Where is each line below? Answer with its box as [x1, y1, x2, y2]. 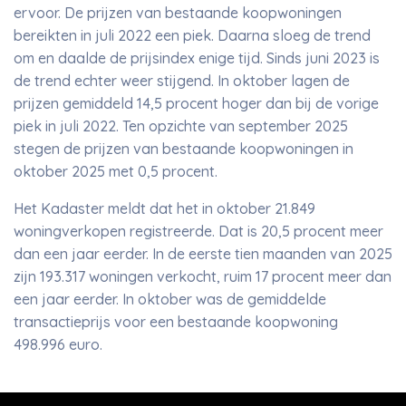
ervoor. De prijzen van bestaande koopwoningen [14, 4, 342, 22]
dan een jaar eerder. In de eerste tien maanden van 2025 [14, 245, 392, 263]
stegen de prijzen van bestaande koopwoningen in [14, 140, 353, 158]
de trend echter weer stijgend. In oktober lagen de [14, 72, 350, 90]
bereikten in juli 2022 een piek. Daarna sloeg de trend [14, 26, 371, 44]
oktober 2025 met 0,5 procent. [14, 162, 217, 180]
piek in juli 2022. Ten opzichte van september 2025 [14, 117, 348, 135]
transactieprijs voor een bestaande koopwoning [14, 313, 338, 331]
